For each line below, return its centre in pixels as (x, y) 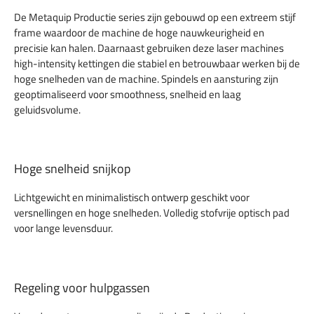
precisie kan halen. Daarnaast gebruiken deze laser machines (149, 48)
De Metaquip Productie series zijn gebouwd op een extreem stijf (155, 17)
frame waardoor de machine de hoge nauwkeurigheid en (139, 32)
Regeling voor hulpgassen (82, 287)
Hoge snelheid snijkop (72, 169)
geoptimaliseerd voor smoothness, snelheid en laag (128, 94)
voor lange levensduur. (63, 228)
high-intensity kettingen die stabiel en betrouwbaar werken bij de (157, 63)
